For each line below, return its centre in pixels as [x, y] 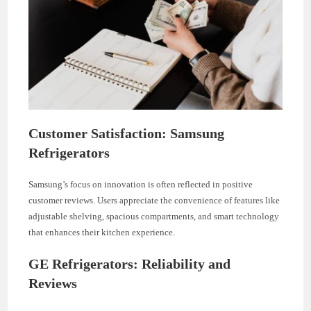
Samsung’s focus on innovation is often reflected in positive [141, 185]
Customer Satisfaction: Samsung [127, 134]
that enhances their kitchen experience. [102, 233]
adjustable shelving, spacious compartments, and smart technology [154, 217]
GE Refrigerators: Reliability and [130, 264]
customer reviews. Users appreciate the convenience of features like [154, 201]
